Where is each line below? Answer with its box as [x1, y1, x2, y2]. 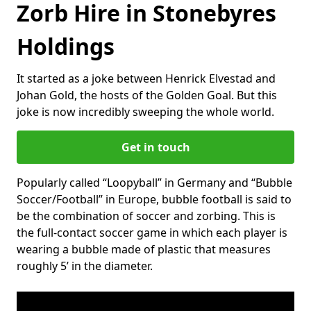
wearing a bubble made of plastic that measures [17, 241, 271, 257]
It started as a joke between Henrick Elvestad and [17, 70, 276, 86]
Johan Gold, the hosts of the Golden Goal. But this [17, 87, 277, 103]
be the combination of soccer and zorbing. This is [17, 208, 276, 224]
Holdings [17, 31, 115, 61]
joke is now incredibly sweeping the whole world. [17, 103, 274, 119]
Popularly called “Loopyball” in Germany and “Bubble [17, 174, 292, 190]
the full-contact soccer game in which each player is [17, 224, 287, 240]
